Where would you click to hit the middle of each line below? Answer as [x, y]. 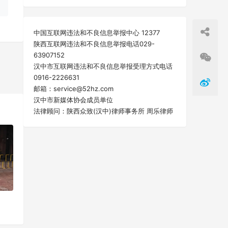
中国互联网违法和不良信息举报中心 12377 [97, 33]
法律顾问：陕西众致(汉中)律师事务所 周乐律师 [103, 111]
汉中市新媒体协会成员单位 [73, 100]
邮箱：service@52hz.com [74, 89]
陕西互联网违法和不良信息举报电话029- [94, 44]
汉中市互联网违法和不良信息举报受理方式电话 [103, 66]
